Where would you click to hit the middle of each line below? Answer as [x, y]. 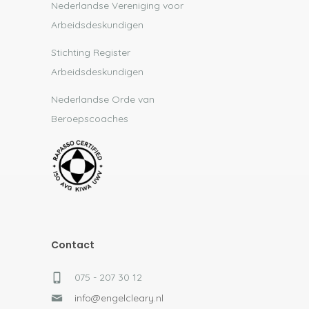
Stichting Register [91, 52]
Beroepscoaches [90, 119]
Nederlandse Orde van [103, 99]
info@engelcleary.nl [119, 298]
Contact [73, 245]
